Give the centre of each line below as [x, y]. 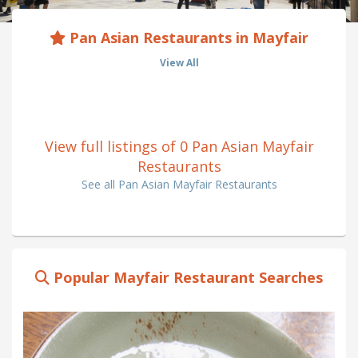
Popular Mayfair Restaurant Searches [186, 278]
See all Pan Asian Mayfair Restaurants [179, 185]
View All [179, 63]
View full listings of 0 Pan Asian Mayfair [179, 147]
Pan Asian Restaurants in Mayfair [187, 38]
